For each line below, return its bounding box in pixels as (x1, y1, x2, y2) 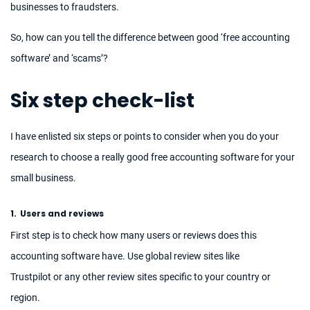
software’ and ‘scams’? (10, 52, 108, 64)
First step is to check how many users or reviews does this (10, 229, 257, 241)
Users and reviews (20, 207, 104, 219)
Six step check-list (10, 87, 194, 115)
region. (10, 291, 40, 303)
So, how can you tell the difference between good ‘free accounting (10, 31, 290, 43)
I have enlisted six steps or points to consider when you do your (10, 131, 279, 143)
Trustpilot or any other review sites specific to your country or (10, 271, 271, 282)
